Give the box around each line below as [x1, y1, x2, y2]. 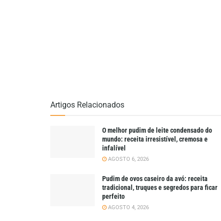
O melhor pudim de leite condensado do [102, 126, 212, 135]
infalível [102, 144, 126, 152]
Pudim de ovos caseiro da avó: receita [102, 175, 208, 183]
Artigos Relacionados [50, 100, 124, 110]
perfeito [102, 192, 125, 201]
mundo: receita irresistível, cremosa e [102, 135, 208, 144]
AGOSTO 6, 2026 [107, 156, 149, 163]
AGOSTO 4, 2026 [107, 204, 149, 211]
